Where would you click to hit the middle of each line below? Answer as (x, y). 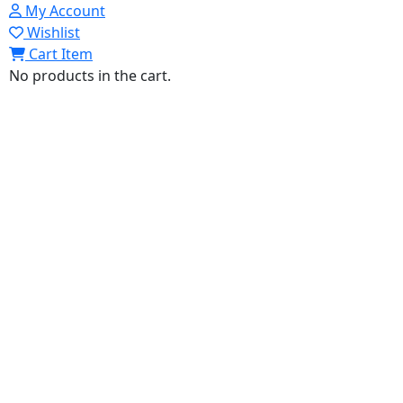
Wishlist (54, 32)
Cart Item (61, 54)
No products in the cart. (90, 76)
